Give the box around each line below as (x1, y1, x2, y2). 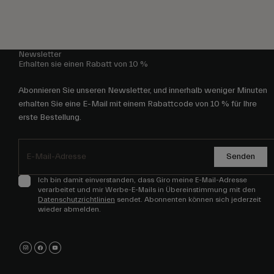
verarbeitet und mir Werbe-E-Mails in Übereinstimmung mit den (38, 185, 256, 194)
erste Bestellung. (18, 113, 81, 123)
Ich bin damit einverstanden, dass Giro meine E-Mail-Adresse (38, 176, 247, 185)
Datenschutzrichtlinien (38, 195, 115, 204)
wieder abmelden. (38, 205, 101, 214)
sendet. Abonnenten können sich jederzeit (115, 195, 261, 204)
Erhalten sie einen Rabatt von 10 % (18, 59, 148, 70)
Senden (226, 152, 255, 162)
